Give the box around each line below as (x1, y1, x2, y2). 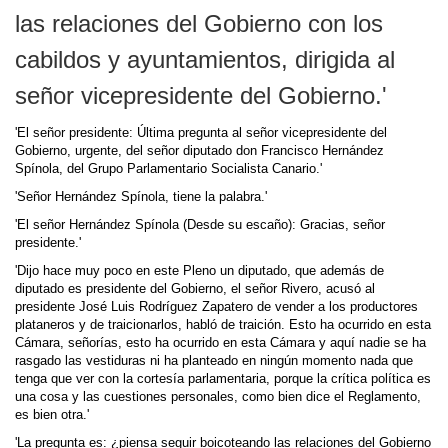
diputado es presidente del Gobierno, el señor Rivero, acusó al (15, 282, 375, 296)
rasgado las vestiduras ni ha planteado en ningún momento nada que (15, 354, 413, 368)
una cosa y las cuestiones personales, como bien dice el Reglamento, (15, 390, 421, 404)
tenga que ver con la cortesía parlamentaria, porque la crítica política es (15, 372, 431, 386)
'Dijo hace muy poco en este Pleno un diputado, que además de (15, 264, 384, 278)
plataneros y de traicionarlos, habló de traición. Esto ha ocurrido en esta (15, 318, 431, 332)
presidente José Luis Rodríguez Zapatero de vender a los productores (15, 300, 418, 314)
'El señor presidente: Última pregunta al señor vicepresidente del (15, 126, 387, 140)
